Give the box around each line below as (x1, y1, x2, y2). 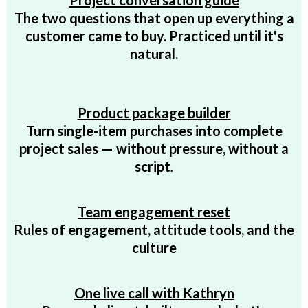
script (135, 158, 170, 175)
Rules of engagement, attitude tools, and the (14, 221, 294, 238)
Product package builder (77, 104, 231, 121)
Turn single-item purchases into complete (25, 122, 283, 139)
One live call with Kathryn (74, 285, 234, 301)
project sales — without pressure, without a (19, 140, 289, 157)
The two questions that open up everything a (14, 10, 294, 26)
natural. (130, 45, 178, 62)
